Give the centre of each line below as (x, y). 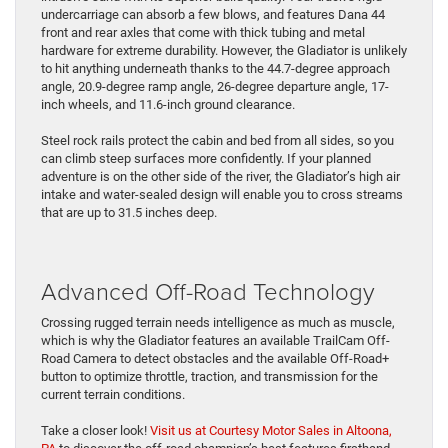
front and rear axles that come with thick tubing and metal (203, 33)
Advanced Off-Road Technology (208, 291)
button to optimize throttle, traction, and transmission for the (209, 377)
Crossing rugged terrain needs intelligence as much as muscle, (218, 323)
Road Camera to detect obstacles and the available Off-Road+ (215, 359)
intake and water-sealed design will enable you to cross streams (222, 195)
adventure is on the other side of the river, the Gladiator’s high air (220, 177)
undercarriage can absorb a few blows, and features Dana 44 (213, 15)
